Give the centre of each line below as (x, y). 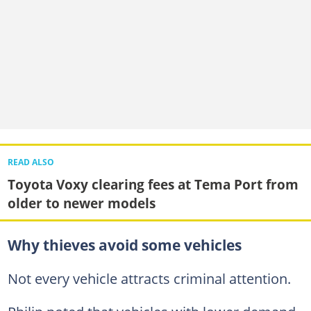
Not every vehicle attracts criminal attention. (149, 278)
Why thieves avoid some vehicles (124, 245)
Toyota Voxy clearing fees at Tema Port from (153, 184)
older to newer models (81, 203)
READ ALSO (31, 162)
